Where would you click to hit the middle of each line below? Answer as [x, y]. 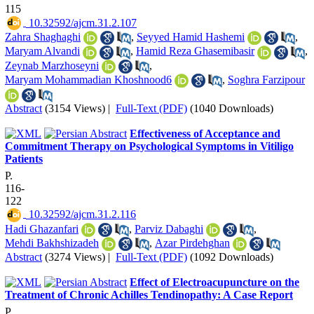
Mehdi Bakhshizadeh [52, 243]
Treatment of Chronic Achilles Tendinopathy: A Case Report [149, 295]
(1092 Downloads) [232, 257]
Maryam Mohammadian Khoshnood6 [88, 79]
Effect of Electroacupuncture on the [214, 282]
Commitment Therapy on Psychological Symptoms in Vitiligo [149, 146]
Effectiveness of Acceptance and [205, 133]
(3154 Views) [75, 108]
